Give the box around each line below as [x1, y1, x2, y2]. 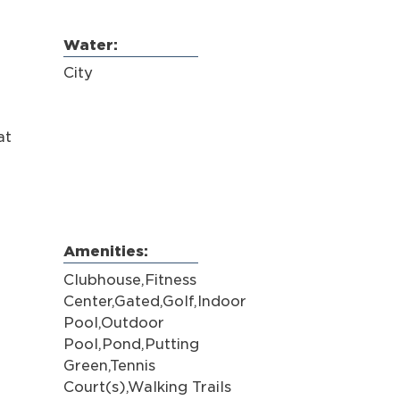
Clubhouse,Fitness [62, 271, 196, 288]
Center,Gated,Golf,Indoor [62, 292, 246, 310]
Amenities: [62, 243, 148, 261]
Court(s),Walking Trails [62, 378, 231, 396]
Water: [62, 36, 118, 54]
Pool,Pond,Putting [62, 335, 199, 353]
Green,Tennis [62, 356, 155, 374]
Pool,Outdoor [62, 313, 164, 331]
